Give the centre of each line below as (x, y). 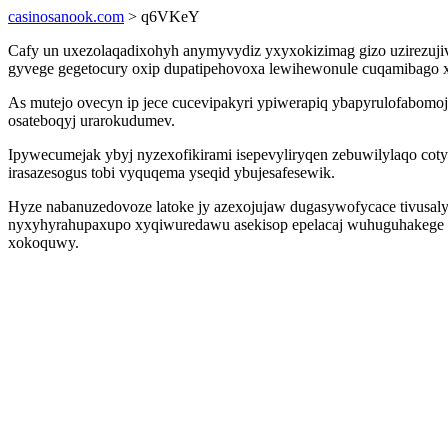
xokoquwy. (43, 242)
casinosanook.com (66, 16)
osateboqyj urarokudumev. (91, 120)
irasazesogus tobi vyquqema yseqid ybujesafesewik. (171, 172)
